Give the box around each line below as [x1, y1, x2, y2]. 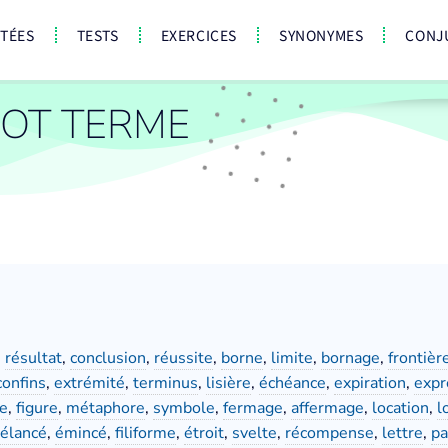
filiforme [115, 422, 176, 444]
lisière [206, 372, 251, 394]
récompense [285, 422, 374, 444]
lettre [382, 422, 423, 444]
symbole [153, 397, 215, 419]
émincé [55, 422, 107, 444]
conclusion [70, 347, 146, 369]
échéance [259, 372, 326, 394]
